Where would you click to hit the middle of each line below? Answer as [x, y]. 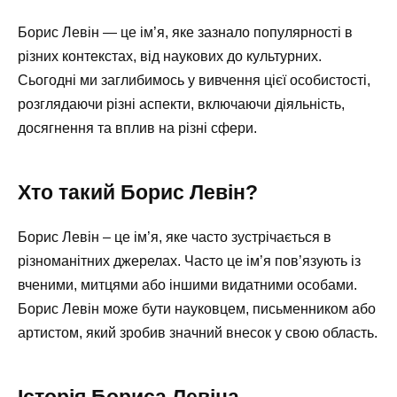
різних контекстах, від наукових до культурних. [170, 57]
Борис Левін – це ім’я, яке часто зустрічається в [175, 237]
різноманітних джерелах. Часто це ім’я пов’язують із [189, 261]
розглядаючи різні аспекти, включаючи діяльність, [181, 105]
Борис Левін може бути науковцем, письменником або [197, 309]
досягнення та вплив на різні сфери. [137, 128]
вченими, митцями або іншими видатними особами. [187, 285]
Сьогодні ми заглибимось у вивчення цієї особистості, [194, 81]
